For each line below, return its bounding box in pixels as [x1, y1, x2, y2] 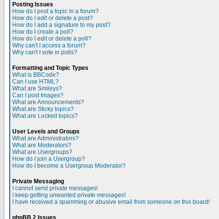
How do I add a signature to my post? [12, 22, 110, 28]
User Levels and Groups [12, 128, 80, 135]
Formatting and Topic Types [12, 65, 88, 71]
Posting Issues [12, 1, 53, 8]
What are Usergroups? [12, 149, 72, 155]
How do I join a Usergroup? [12, 155, 85, 162]
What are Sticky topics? [12, 106, 74, 112]
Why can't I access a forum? [12, 42, 86, 49]
